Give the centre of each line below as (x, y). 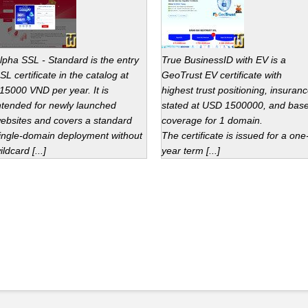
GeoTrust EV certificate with (222, 75)
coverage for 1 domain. (212, 120)
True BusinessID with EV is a (224, 60)
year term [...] (191, 151)
